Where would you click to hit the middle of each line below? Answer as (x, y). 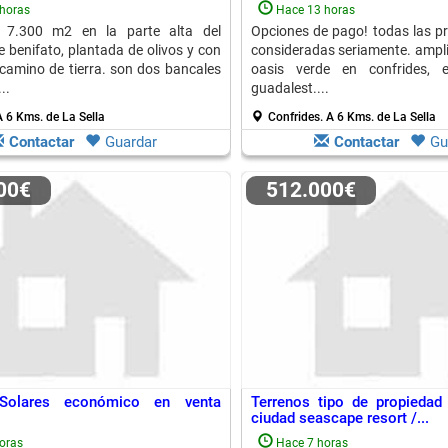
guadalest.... (289, 88)
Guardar (131, 142)
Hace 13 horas (315, 10)
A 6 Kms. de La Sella (380, 117)
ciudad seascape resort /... (339, 418)
